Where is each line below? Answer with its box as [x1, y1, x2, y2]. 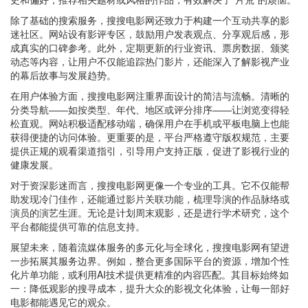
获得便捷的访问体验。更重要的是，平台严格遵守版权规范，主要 [10, 130, 289, 144]
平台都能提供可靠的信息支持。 [10, 219, 145, 233]
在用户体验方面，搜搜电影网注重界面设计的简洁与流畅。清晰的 [10, 89, 289, 102]
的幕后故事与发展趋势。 [10, 68, 116, 82]
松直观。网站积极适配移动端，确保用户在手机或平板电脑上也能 [10, 116, 289, 130]
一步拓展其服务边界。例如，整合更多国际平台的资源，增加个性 [10, 254, 289, 267]
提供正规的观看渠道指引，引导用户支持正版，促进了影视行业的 [10, 144, 289, 157]
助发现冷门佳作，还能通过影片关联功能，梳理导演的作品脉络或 [10, 192, 289, 206]
